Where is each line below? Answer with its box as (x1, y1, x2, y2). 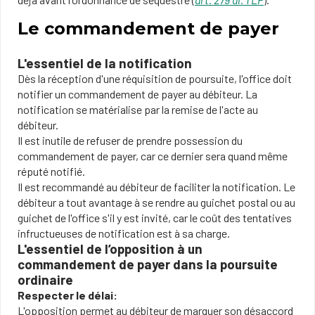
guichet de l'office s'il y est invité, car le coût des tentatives (18, 211, 292, 224)
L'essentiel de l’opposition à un (18, 240, 202, 257)
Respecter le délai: (18, 288, 117, 302)
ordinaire (18, 271, 73, 288)
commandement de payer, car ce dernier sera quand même (18, 149, 288, 162)
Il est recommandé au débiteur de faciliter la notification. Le (18, 180, 295, 193)
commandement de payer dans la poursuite (18, 256, 278, 272)
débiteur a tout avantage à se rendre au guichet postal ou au (18, 195, 295, 209)
